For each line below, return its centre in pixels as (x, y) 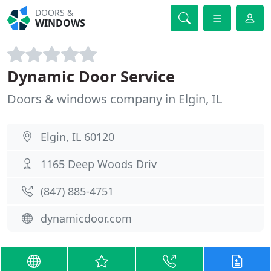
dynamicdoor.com (86, 218)
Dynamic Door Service (91, 76)
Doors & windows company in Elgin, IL (115, 99)
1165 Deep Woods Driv (99, 164)
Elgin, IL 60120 (77, 137)
